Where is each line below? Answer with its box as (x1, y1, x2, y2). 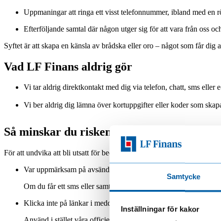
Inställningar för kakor (120, 205, 200, 214)
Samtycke (166, 172, 201, 181)
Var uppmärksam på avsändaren (24, 165, 123, 174)
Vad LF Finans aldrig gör (4, 60, 132, 73)
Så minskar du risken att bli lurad (4, 125, 175, 139)
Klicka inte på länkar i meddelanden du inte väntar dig (24, 199, 192, 208)
